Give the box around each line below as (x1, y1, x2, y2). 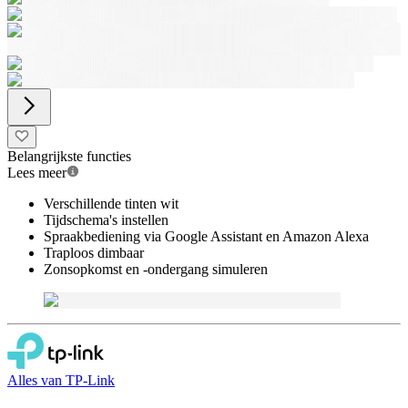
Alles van (7, 372, 66, 388)
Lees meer (7, 165, 66, 180)
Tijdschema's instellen (44, 212, 168, 228)
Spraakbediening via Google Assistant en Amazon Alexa (44, 229, 369, 244)
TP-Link (66, 372, 115, 388)
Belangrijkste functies (7, 148, 131, 164)
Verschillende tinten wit (44, 196, 178, 211)
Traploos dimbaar (44, 245, 144, 260)
